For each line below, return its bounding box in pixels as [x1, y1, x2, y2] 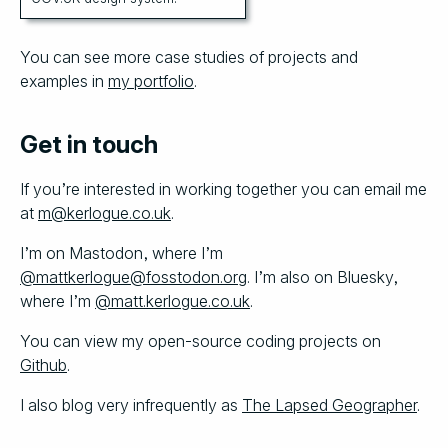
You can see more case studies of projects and [20, 46, 358, 67]
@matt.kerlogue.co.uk [95, 290, 250, 311]
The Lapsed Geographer [242, 394, 417, 415]
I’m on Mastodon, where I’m [20, 242, 223, 263]
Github [20, 354, 67, 375]
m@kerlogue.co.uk [38, 202, 171, 223]
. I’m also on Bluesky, [247, 266, 398, 287]
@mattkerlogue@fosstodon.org [20, 266, 247, 287]
